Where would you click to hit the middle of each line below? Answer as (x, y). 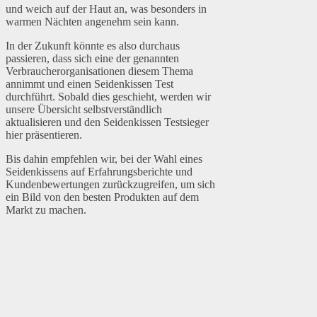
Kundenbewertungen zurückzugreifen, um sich (110, 185)
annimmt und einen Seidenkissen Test (90, 84)
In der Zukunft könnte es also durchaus (93, 46)
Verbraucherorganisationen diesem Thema (99, 71)
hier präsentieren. (44, 135)
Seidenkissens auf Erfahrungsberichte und (99, 172)
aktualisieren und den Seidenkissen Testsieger (107, 122)
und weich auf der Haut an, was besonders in (106, 9)
